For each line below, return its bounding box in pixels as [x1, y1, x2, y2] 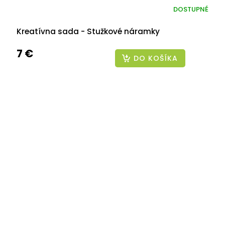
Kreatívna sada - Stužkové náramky [17, 26, 160, 37]
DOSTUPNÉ [173, 4, 208, 14]
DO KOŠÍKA [133, 53, 178, 64]
